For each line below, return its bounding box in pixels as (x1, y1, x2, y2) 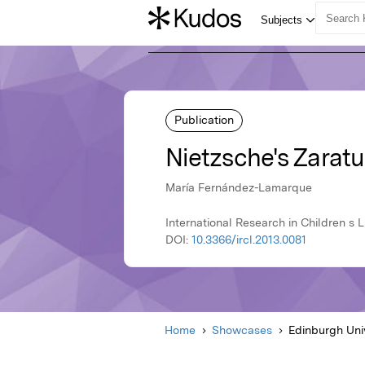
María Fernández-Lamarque (165, 181, 312, 195)
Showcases (212, 323, 272, 337)
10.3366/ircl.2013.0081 (191, 233, 306, 247)
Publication (174, 112, 234, 126)
